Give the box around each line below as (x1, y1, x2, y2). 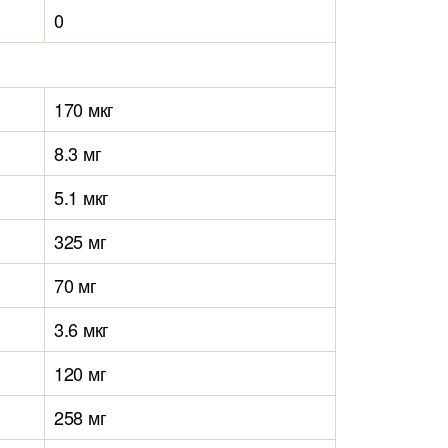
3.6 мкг (54, 316, 110, 342)
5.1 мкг (54, 184, 110, 210)
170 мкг (54, 96, 115, 122)
